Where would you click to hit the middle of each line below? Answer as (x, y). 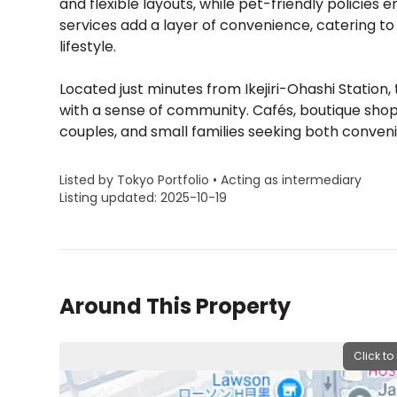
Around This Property (175, 306)
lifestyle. (88, 47)
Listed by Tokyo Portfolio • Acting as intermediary (211, 180)
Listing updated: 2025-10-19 (144, 198)
